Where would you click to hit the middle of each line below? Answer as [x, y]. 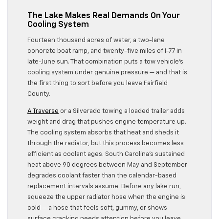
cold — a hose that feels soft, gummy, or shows [97, 208]
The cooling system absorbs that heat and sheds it [103, 133]
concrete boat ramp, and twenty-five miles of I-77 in [105, 51]
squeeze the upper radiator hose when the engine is [106, 197]
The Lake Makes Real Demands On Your [104, 16]
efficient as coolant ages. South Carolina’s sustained [106, 154]
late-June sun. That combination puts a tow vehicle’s [105, 62]
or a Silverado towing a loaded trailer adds [122, 111]
